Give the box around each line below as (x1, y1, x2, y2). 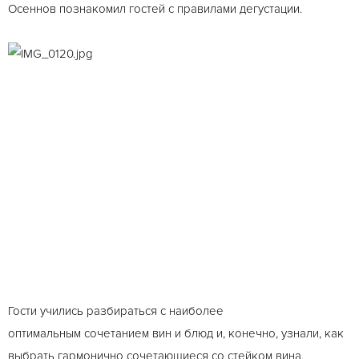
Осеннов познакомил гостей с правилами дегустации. (8, 2, 302, 16)
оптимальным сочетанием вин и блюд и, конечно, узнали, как (8, 326, 344, 341)
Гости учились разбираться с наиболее (8, 304, 224, 318)
